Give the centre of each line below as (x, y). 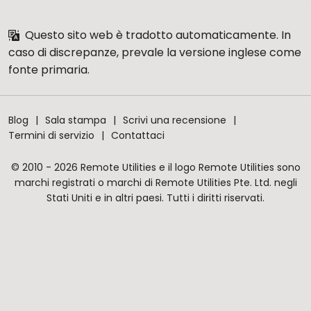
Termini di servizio (51, 135)
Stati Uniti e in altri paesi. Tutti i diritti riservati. (155, 197)
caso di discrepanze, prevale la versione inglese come (155, 52)
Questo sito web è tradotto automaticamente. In (157, 35)
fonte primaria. (49, 69)
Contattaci (138, 135)
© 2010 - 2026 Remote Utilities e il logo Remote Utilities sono (155, 167)
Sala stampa (76, 120)
